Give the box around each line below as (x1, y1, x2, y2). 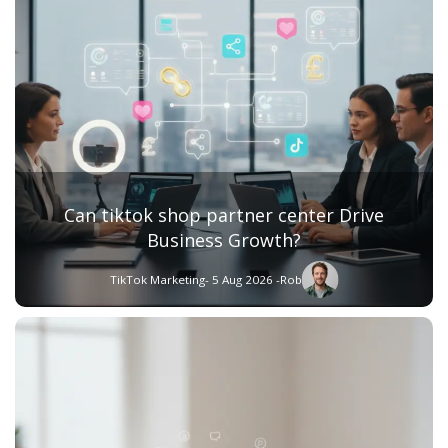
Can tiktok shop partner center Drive (64, 202, 384, 227)
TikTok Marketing (109, 271, 205, 287)
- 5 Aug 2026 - (204, 271, 280, 287)
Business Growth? (147, 227, 301, 252)
